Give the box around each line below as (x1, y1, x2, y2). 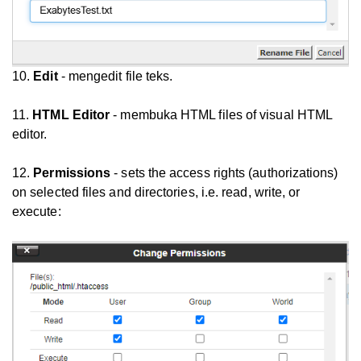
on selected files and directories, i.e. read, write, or (12, 185, 301, 200)
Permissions (33, 166, 111, 180)
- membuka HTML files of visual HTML (110, 108, 333, 122)
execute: (12, 205, 61, 219)
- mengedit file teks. (57, 69, 173, 84)
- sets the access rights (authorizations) (110, 166, 338, 180)
